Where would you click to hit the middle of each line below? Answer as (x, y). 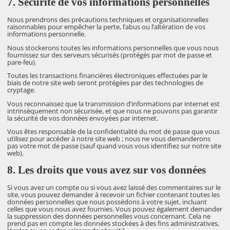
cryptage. (22, 90)
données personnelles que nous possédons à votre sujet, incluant (107, 202)
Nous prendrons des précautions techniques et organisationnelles (108, 19)
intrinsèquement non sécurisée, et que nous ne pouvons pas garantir (113, 111)
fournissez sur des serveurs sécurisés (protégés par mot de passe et (110, 55)
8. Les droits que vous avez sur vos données (107, 170)
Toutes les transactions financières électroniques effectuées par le (108, 76)
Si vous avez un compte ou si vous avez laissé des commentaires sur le (114, 187)
